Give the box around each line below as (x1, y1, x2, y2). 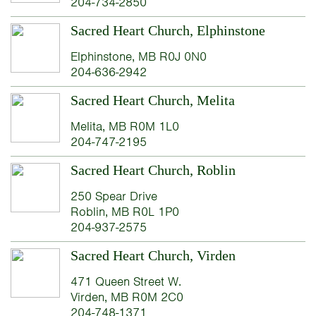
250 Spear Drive (70, 188, 157, 205)
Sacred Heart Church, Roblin (70, 162, 236, 178)
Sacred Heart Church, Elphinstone (70, 23, 265, 39)
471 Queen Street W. (70, 274, 181, 290)
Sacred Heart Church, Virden (70, 248, 236, 264)
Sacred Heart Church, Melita (70, 92, 235, 109)
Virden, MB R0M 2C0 (70, 289, 183, 305)
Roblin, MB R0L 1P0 (70, 204, 179, 220)
